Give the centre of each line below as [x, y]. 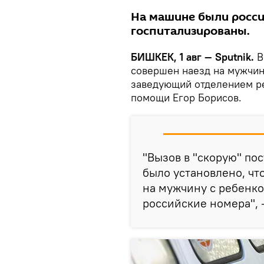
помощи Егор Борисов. [186, 98]
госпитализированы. [190, 31]
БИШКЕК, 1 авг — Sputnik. [192, 57]
